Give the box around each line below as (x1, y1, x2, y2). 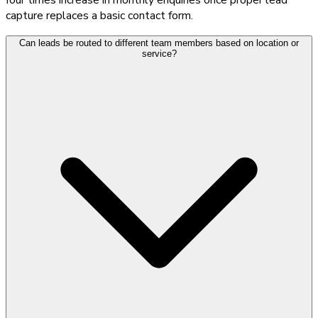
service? (141, 48, 177, 59)
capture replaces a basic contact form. (6, 7, 193, 23)
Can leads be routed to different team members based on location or (19, 37, 299, 48)
